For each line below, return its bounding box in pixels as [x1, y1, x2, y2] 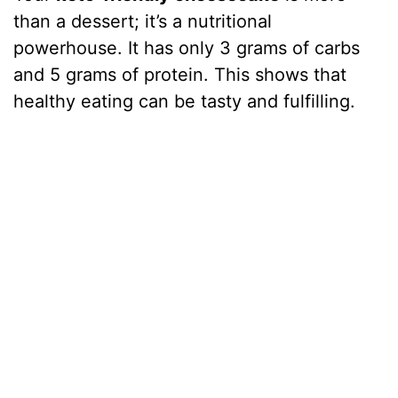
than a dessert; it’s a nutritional [13, 11, 273, 33]
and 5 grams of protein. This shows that [13, 64, 347, 86]
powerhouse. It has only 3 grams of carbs [13, 37, 361, 60]
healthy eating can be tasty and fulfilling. [13, 91, 356, 113]
